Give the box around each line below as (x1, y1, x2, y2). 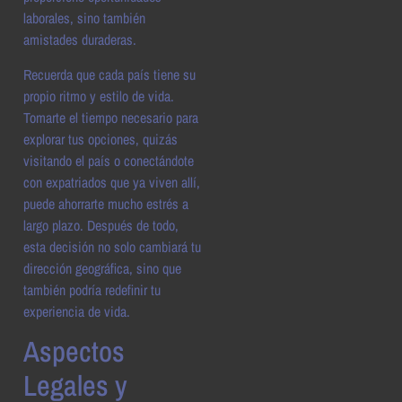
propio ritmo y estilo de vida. (23, 85, 174, 106)
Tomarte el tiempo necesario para (23, 107, 198, 127)
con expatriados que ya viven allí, (23, 171, 200, 192)
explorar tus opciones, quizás (23, 128, 178, 149)
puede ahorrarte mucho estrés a (23, 193, 188, 214)
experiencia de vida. (23, 301, 130, 321)
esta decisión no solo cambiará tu (23, 236, 201, 257)
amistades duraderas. (23, 30, 136, 50)
